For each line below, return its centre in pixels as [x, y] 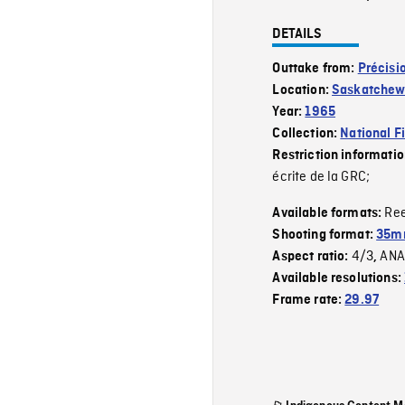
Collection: [306, 133]
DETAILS [297, 34]
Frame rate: [309, 300]
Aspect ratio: [312, 256]
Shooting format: [325, 235]
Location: [302, 90]
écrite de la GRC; [321, 177]
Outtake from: [315, 68]
